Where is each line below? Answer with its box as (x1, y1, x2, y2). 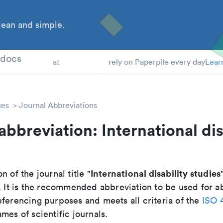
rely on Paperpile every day (108, 57, 205, 67)
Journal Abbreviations (19, 100, 97, 110)
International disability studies (90, 167, 221, 179)
